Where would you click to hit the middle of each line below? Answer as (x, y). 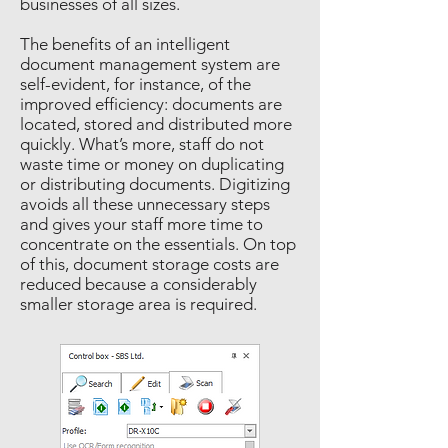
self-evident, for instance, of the (135, 84)
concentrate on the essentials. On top (158, 244)
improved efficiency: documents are (151, 104)
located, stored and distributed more (156, 124)
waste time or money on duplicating (152, 164)
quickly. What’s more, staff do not (142, 144)
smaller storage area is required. (138, 304)
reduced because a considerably (138, 284)
